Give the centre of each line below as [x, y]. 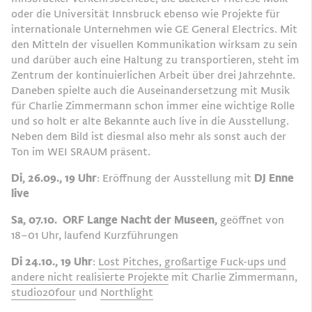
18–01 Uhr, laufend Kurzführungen [95, 235]
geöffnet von [252, 220]
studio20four [44, 292]
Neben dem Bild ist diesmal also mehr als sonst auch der [149, 136]
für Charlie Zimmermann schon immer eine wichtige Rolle [153, 106]
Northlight [127, 292]
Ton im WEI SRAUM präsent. [81, 151]
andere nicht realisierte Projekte [90, 277]
